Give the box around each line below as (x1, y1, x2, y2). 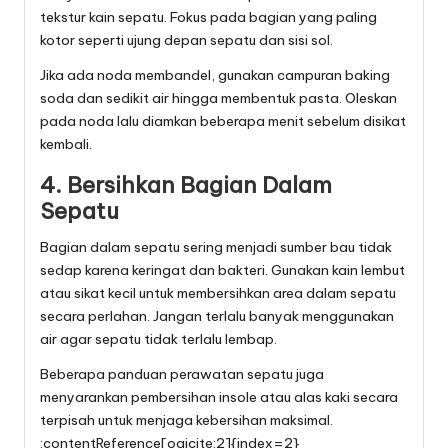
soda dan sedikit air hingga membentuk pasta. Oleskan (40, 89, 397, 108)
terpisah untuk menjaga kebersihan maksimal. (40, 411, 333, 430)
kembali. (40, 135, 92, 154)
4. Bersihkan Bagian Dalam (40, 171, 332, 200)
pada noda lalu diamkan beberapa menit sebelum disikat (40, 112, 406, 131)
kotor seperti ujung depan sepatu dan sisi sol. (40, 31, 333, 50)
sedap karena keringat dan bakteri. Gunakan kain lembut (40, 261, 405, 280)
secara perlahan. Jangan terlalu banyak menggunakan (40, 307, 394, 326)
